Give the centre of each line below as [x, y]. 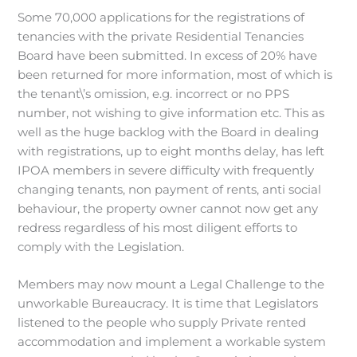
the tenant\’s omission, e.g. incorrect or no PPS [154, 94]
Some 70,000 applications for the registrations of [161, 18]
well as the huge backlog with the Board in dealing [169, 132]
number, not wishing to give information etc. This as [171, 113]
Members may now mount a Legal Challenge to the [171, 285]
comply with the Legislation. [101, 247]
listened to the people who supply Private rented [162, 323]
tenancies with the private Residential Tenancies [161, 37]
